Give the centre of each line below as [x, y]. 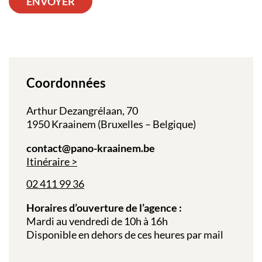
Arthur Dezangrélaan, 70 [82, 110]
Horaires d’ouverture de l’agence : [104, 207]
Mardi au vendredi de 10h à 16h [97, 221]
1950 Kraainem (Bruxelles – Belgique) [111, 124]
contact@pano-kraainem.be [91, 148]
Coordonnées [66, 82]
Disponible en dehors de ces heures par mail [125, 234]
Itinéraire [48, 161]
